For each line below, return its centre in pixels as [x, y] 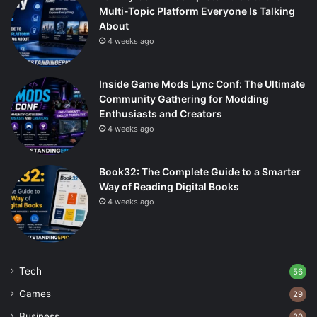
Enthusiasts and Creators [161, 114]
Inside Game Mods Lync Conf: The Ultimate [202, 84]
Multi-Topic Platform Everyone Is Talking [197, 11]
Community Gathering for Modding [184, 99]
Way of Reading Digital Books [169, 186]
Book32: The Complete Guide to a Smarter [200, 172]
